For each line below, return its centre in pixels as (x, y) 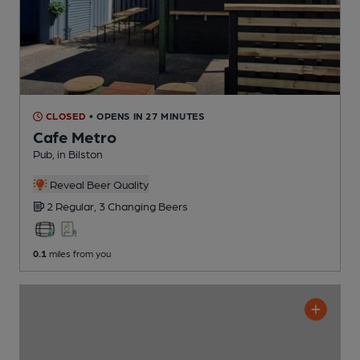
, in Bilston (78, 154)
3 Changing (129, 206)
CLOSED (65, 116)
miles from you (79, 254)
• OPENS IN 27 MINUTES (147, 116)
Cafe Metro (75, 137)
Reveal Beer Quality (98, 184)
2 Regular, (73, 206)
